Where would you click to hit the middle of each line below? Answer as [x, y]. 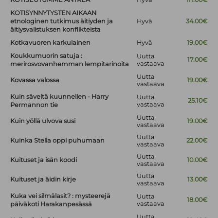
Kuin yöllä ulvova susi [43, 121]
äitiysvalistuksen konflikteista [56, 30]
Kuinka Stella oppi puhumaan [58, 141]
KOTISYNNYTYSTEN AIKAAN [54, 13]
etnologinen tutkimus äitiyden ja [62, 21]
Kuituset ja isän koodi [44, 160]
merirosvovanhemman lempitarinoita [70, 64]
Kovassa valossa [35, 80]
